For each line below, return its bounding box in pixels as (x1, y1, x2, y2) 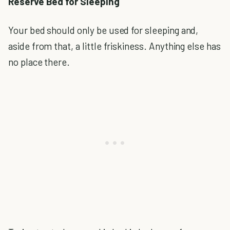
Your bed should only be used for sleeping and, (8, 24, 199, 36)
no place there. (8, 55, 70, 68)
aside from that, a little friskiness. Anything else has (8, 40, 221, 52)
